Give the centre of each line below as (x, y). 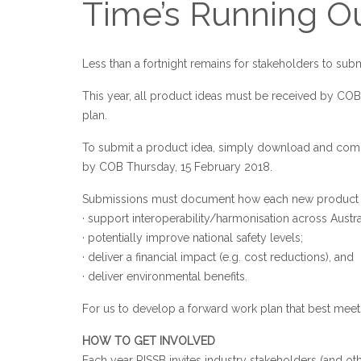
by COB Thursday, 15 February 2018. (177, 167)
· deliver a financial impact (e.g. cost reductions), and (218, 257)
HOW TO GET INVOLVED (149, 341)
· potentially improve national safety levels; (193, 238)
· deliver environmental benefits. (165, 276)
